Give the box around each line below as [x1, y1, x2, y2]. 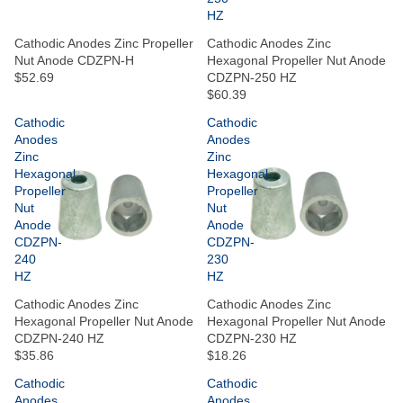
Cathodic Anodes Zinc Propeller [14, 35, 193, 50]
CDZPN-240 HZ [14, 330, 104, 345]
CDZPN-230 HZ [207, 330, 297, 345]
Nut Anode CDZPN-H [14, 52, 134, 67]
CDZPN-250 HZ [207, 69, 297, 85]
